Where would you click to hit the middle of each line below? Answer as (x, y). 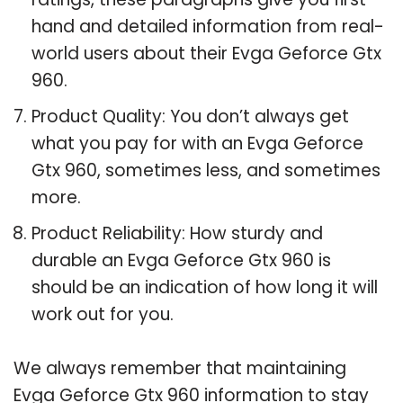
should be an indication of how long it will (205, 287)
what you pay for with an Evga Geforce (197, 143)
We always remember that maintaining (180, 368)
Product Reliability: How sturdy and (177, 233)
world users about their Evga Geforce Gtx (206, 53)
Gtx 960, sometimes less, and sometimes (206, 170)
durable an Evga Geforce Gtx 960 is (181, 260)
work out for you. (103, 314)
